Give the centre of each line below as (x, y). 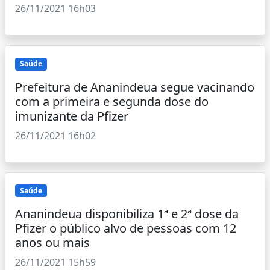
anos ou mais (52, 242)
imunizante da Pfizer (72, 116)
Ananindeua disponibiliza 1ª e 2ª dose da (127, 213)
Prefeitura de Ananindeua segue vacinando (135, 87)
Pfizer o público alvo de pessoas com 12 (126, 228)
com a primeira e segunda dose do (112, 101)
